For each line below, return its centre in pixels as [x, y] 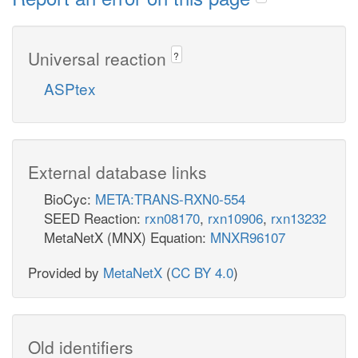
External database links [117, 171]
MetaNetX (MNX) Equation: [127, 237]
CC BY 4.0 [202, 272]
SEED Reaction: [94, 217]
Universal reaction [99, 58]
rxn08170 [172, 217]
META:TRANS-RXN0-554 [170, 198]
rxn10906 [235, 217]
